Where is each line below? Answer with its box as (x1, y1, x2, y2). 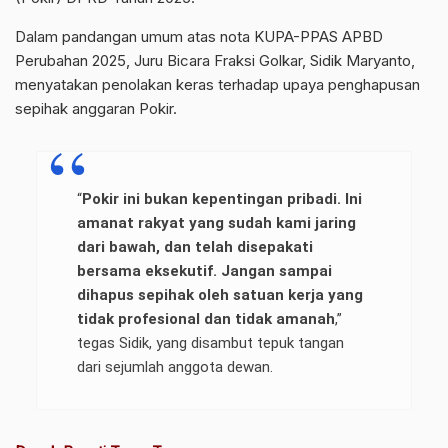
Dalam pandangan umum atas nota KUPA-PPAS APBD (15, 27, 383, 47)
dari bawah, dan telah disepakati (76, 238, 313, 257)
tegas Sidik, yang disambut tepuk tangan (76, 334, 344, 353)
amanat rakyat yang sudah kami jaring (76, 214, 356, 233)
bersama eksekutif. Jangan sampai (76, 262, 332, 281)
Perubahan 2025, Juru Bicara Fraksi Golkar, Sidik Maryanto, (15, 51, 415, 71)
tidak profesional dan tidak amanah (76, 310, 335, 329)
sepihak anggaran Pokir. (15, 99, 177, 119)
